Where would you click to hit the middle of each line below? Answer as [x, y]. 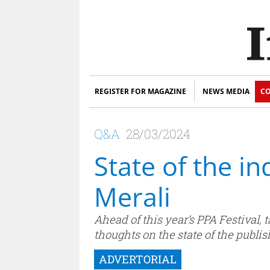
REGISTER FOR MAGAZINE [140, 91]
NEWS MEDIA [226, 91]
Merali [132, 196]
